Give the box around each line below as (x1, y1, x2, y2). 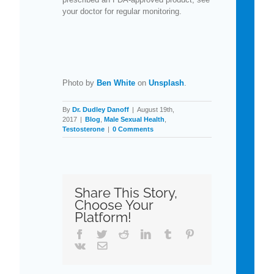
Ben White (97, 78, 135, 87)
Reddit (128, 228, 156, 239)
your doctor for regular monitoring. (62, 6, 182, 16)
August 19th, (137, 105, 174, 113)
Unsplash (149, 78, 184, 87)
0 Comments (113, 125, 154, 133)
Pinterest (194, 228, 231, 239)
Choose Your (75, 196, 153, 213)
